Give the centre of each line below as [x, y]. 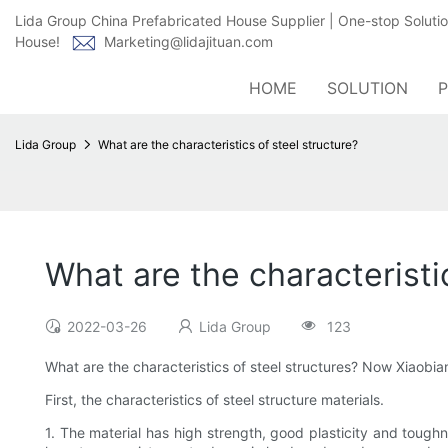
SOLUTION [367, 88]
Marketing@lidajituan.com [188, 41]
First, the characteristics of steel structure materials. [214, 400]
